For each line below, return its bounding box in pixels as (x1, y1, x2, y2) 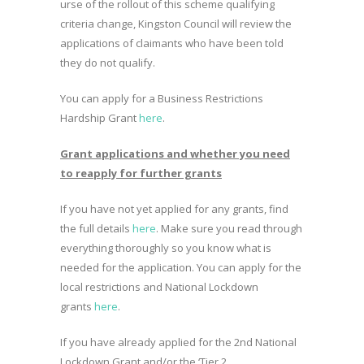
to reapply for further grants (60, 166, 222, 180)
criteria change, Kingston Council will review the (60, 16, 292, 31)
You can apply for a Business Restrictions (60, 91, 263, 106)
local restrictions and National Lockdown (60, 279, 258, 294)
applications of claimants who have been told (60, 36, 284, 50)
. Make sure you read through (156, 221, 302, 236)
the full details (60, 221, 132, 236)
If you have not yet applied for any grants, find (60, 201, 288, 216)
